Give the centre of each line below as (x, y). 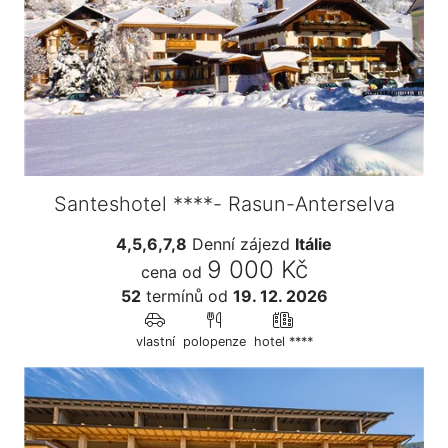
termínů (171, 295)
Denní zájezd (241, 243)
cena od (171, 271)
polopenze (214, 341)
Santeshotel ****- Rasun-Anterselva (224, 203)
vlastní (155, 341)
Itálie (313, 243)
